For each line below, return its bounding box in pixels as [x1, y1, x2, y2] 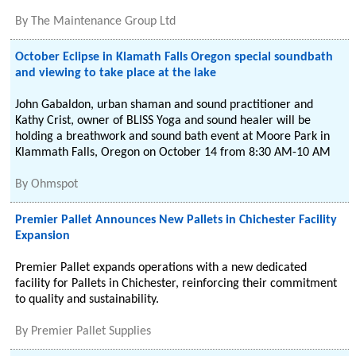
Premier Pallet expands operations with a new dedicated [15, 261, 308, 274]
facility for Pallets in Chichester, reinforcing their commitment [15, 277, 338, 290]
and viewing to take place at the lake [15, 67, 217, 79]
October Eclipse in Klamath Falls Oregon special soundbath [15, 51, 334, 64]
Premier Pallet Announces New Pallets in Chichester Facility [15, 214, 338, 226]
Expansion [15, 230, 71, 242]
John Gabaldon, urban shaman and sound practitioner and [15, 99, 314, 111]
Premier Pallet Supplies [31, 325, 152, 338]
